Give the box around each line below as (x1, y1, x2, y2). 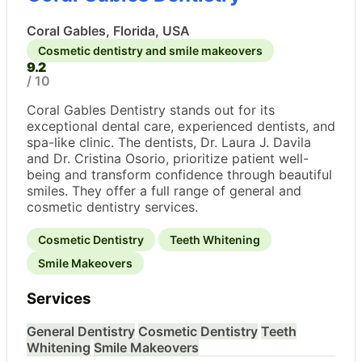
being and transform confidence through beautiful (27, 166, 332, 183)
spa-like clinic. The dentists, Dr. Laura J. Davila (27, 133, 311, 150)
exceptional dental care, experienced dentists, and (27, 117, 335, 134)
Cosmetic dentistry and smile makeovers (38, 43, 263, 57)
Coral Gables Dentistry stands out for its (27, 101, 275, 118)
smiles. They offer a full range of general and (27, 182, 301, 199)
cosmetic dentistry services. (27, 198, 198, 215)
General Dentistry (27, 323, 135, 339)
